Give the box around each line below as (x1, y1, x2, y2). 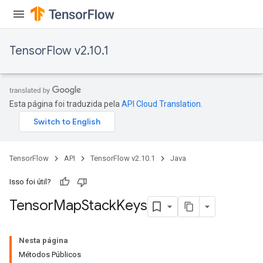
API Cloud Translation (122, 99, 201, 109)
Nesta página (19, 236, 68, 245)
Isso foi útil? (9, 177, 51, 186)
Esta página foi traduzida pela (9, 99, 122, 109)
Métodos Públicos (19, 250, 81, 259)
